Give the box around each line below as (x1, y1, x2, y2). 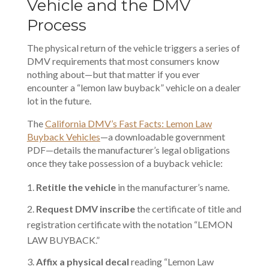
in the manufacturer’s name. (115, 181, 229, 193)
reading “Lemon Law (128, 256, 214, 267)
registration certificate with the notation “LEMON (26, 219, 233, 230)
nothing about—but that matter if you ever (26, 68, 200, 80)
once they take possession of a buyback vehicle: (26, 157, 223, 169)
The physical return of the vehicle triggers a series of (26, 42, 240, 53)
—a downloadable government (100, 131, 225, 142)
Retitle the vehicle (35, 181, 116, 193)
